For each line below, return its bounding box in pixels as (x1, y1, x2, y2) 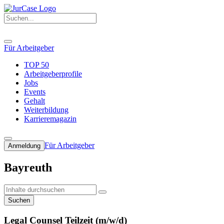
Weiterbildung (24, 105, 68, 114)
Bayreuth (4, 161, 52, 174)
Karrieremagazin (24, 114, 76, 123)
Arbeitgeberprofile (24, 69, 82, 78)
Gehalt (24, 96, 45, 105)
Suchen (8, 196, 30, 204)
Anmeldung (8, 142, 40, 150)
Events (24, 87, 45, 96)
